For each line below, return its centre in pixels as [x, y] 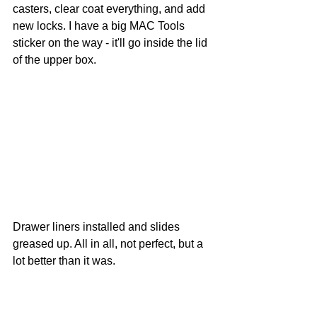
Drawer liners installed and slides [98, 226]
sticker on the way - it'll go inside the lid [111, 42]
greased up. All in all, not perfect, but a [109, 243]
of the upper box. [54, 59]
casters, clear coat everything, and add [110, 8]
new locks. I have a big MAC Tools [100, 25]
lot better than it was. [64, 260]
